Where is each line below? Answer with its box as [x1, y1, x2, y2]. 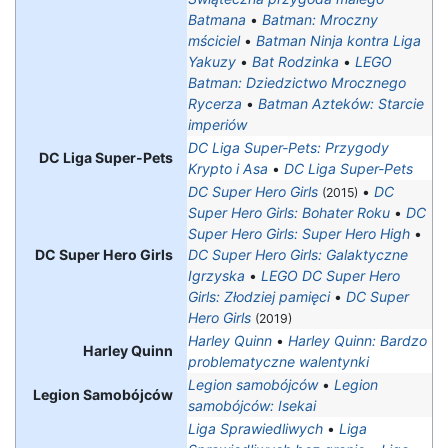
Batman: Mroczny [262, 11, 378, 29]
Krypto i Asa [188, 160, 268, 178]
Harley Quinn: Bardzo [288, 332, 427, 350]
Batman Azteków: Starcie [258, 95, 424, 113]
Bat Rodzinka [252, 53, 339, 71]
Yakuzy [188, 53, 236, 71]
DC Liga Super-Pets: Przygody [188, 139, 389, 157]
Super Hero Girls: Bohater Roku [188, 204, 390, 222]
